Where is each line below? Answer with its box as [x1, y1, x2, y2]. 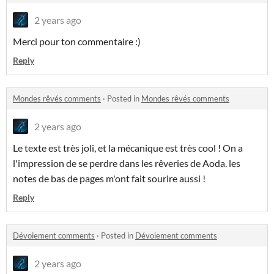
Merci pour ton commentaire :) [13, 35, 143, 48]
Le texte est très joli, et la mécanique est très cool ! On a [13, 142, 243, 154]
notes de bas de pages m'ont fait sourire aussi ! [13, 172, 207, 185]
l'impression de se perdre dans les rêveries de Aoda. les [13, 157, 240, 169]
